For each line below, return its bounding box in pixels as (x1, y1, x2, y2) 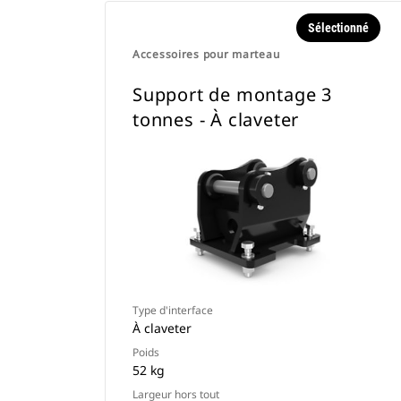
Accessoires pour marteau (132, 47, 280, 62)
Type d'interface (132, 303, 213, 318)
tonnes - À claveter (132, 107, 300, 132)
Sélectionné (307, 21, 369, 35)
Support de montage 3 (132, 82, 333, 107)
